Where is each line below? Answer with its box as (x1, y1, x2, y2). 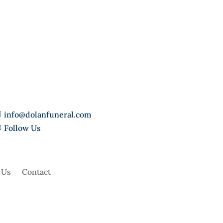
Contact (22, 167, 51, 177)
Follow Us (3, 122, 41, 133)
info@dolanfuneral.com (3, 109, 91, 119)
